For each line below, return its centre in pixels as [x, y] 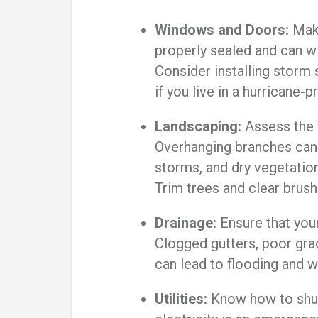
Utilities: [181, 299]
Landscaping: [198, 127]
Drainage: [186, 223]
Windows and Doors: [222, 30]
